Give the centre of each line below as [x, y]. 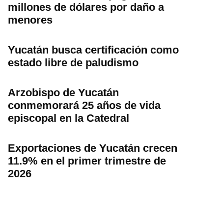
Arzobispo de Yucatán [63, 92]
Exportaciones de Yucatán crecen [93, 148]
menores [30, 20]
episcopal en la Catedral [69, 118]
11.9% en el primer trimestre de [87, 161]
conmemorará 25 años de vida [84, 105]
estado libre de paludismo [73, 62]
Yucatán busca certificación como [93, 50]
